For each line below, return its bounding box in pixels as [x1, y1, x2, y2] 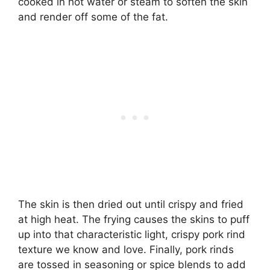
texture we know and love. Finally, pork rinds [18, 243, 234, 256]
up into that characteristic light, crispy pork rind [18, 228, 245, 240]
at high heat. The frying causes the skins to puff [18, 213, 250, 225]
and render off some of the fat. [18, 11, 168, 24]
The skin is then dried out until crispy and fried [18, 198, 243, 210]
